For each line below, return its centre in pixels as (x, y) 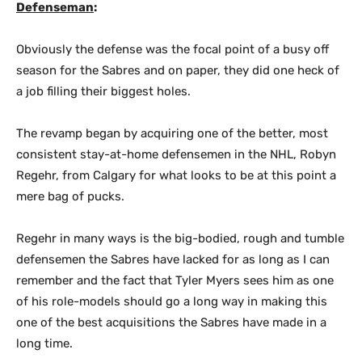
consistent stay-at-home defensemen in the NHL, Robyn (176, 154)
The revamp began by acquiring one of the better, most (172, 133)
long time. (44, 343)
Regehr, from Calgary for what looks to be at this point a (176, 175)
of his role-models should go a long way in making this (172, 301)
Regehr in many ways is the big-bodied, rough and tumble (180, 238)
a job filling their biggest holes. (103, 91)
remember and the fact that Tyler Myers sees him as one (175, 280)
